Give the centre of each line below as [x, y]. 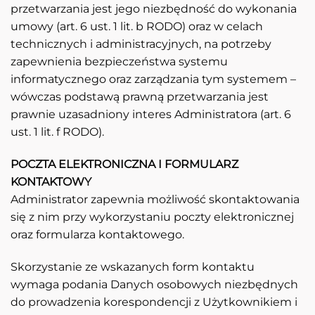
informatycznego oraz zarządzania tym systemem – [153, 79]
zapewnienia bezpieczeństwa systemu [119, 62]
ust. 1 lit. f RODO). [57, 132]
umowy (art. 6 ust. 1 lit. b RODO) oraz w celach [137, 27]
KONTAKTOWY [51, 182]
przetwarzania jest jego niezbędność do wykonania [154, 9]
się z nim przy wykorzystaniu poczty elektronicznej [152, 217]
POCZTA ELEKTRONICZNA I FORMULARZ [124, 165]
